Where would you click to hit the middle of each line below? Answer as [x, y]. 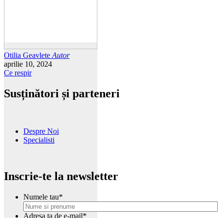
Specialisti [39, 140]
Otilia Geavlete [27, 55]
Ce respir [18, 73]
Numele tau [41, 197]
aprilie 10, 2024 [28, 64]
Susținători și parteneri [62, 93]
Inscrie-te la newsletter [61, 176]
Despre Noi [41, 131]
